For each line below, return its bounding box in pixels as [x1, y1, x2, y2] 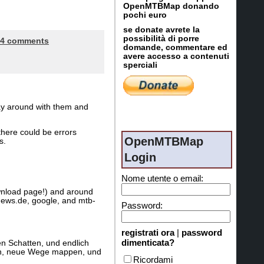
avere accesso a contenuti [123, 52, 229, 61]
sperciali [123, 61, 157, 70]
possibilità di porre [123, 34, 199, 43]
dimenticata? [121, 237, 174, 247]
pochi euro [123, 11, 167, 19]
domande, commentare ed [123, 43, 227, 52]
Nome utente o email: [121, 173, 203, 183]
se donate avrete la [123, 25, 200, 34]
